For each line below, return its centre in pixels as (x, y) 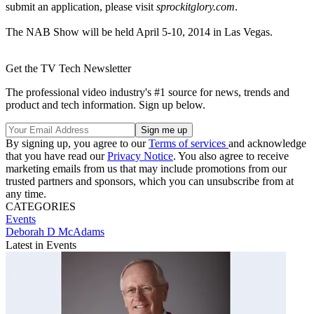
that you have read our (56, 156)
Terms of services (189, 143)
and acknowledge (267, 143)
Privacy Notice (140, 156)
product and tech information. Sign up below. (105, 104)
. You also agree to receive (231, 156)
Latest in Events (41, 245)
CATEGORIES (41, 206)
